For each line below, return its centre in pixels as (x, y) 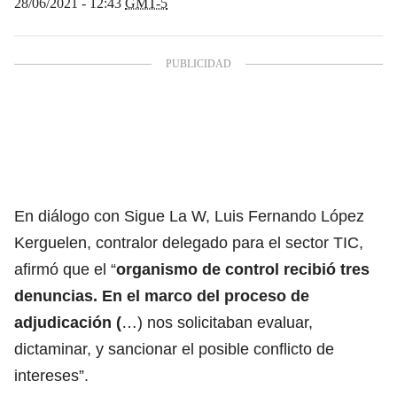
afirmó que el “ (65, 269)
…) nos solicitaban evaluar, (217, 322)
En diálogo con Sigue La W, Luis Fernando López (189, 216)
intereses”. (51, 375)
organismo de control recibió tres (243, 269)
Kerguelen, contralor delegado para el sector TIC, (189, 242)
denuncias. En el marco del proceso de (162, 296)
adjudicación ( (68, 322)
